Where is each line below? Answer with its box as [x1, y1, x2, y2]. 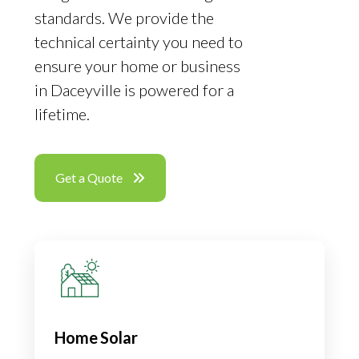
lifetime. [34, 104, 91, 124]
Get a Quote [55, 170, 123, 186]
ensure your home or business [34, 56, 241, 76]
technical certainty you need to [34, 32, 244, 52]
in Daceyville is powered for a [34, 80, 235, 100]
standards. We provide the [34, 8, 215, 28]
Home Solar [54, 328, 138, 348]
